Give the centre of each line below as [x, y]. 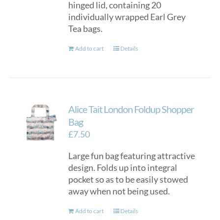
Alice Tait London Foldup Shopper [131, 109]
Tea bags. [86, 28]
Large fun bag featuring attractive [132, 156]
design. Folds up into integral [123, 167]
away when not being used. [119, 191]
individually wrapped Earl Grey [127, 17]
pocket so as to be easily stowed [128, 179]
